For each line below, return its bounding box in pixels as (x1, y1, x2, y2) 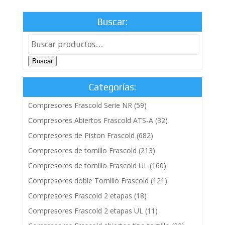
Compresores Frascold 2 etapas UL (28, 206, 143, 215)
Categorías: (88, 81, 136, 92)
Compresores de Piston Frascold (28, 131, 135, 140)
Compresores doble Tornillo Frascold (28, 176, 149, 185)
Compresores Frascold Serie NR (28, 100, 132, 110)
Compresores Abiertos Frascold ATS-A (28, 116, 153, 125)
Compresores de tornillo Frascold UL (28, 161, 148, 170)
